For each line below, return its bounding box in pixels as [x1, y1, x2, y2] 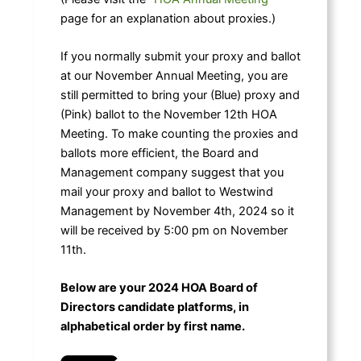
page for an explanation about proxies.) [60, 10, 276, 26]
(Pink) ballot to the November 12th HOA [60, 106, 277, 122]
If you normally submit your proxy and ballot [60, 48, 301, 64]
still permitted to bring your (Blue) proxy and [60, 87, 300, 102]
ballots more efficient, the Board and [60, 145, 259, 160]
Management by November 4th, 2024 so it [60, 203, 294, 218]
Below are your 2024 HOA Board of [60, 280, 258, 296]
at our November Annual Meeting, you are [60, 68, 288, 83]
